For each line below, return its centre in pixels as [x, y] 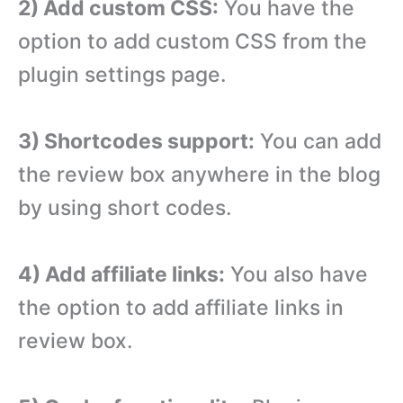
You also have [296, 274]
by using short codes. [125, 208]
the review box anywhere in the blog [199, 175]
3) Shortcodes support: [136, 142]
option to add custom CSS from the [193, 42]
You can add [318, 142]
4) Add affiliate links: [121, 274]
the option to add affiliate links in [181, 307]
